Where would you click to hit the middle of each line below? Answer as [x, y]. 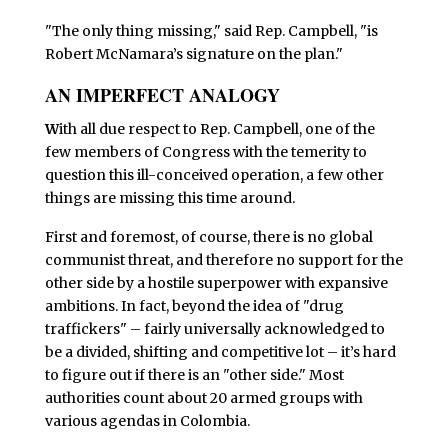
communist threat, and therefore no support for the [223, 260]
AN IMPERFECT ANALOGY [162, 94]
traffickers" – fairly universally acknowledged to [214, 329]
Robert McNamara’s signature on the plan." [193, 53]
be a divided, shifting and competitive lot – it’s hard [220, 352]
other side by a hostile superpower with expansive [216, 283]
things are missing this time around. [169, 197]
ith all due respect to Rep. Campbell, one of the [216, 128]
